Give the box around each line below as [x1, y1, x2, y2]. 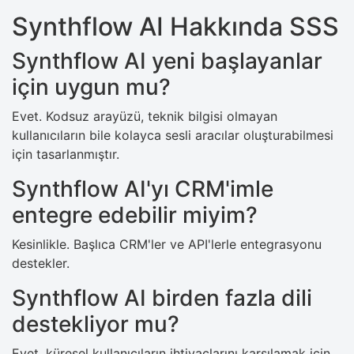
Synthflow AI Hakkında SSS [12, 10, 339, 42]
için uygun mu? [12, 73, 171, 100]
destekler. [12, 254, 70, 271]
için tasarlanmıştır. [12, 145, 119, 162]
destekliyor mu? [12, 310, 179, 337]
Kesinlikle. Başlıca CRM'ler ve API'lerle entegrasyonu [12, 235, 322, 252]
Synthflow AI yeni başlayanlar [12, 47, 322, 74]
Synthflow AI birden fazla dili [12, 284, 312, 311]
